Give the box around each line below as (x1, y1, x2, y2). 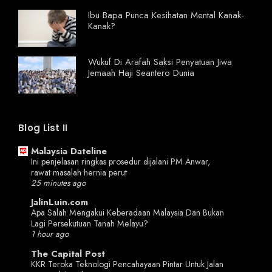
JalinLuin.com (31, 195, 88, 209)
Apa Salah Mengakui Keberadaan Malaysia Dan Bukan (31, 206, 224, 219)
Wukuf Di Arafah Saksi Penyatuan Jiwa (88, 55, 232, 69)
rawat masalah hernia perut (31, 166, 127, 178)
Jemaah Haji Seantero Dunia (88, 66, 194, 80)
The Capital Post (31, 246, 105, 260)
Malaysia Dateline (31, 144, 107, 158)
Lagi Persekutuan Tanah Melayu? (31, 217, 148, 230)
